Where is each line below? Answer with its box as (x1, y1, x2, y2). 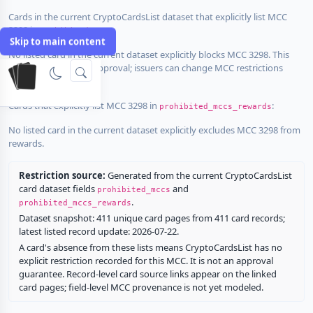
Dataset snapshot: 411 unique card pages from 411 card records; (18, 211, 285, 224)
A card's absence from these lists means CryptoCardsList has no (18, 240, 282, 254)
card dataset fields (18, 182, 97, 195)
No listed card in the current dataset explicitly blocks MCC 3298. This (8, 48, 289, 61)
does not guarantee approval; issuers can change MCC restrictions (8, 61, 283, 74)
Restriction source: (18, 168, 105, 182)
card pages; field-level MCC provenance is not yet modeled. (18, 280, 263, 293)
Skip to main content (10, 34, 106, 48)
